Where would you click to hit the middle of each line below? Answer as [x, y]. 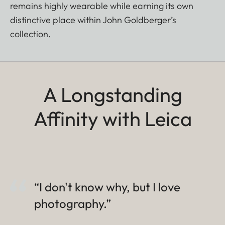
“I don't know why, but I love [107, 187]
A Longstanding [113, 95]
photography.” [73, 204]
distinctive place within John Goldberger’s [93, 20]
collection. [30, 34]
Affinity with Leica [113, 119]
